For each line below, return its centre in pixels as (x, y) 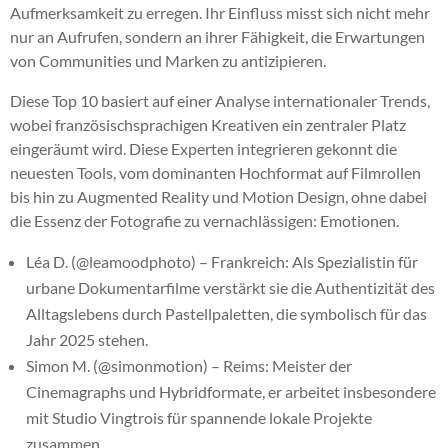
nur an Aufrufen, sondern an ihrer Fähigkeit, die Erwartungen (217, 36)
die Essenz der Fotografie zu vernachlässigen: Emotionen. (204, 220)
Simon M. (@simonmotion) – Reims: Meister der (189, 365)
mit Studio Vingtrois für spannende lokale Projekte (199, 417)
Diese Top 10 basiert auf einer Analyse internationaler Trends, (220, 100)
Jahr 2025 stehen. (87, 339)
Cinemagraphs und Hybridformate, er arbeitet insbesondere (231, 391)
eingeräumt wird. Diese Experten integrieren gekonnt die (203, 148)
